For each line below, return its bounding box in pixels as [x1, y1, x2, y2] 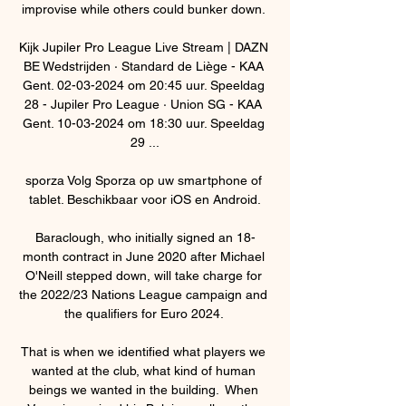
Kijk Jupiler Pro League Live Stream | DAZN [18, 39, 268, 54]
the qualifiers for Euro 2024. [63, 305, 227, 321]
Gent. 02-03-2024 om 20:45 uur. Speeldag [22, 77, 265, 92]
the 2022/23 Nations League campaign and [19, 286, 267, 302]
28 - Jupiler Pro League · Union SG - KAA [24, 96, 262, 111]
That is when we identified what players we [21, 343, 266, 359]
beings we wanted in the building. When [29, 382, 258, 397]
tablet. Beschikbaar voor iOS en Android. [29, 191, 261, 207]
